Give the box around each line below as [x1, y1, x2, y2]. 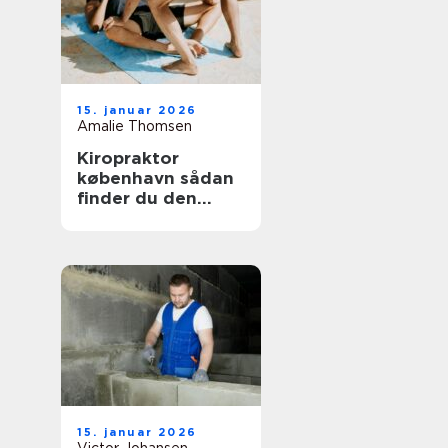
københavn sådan [77, 168, 180, 188]
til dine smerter [77, 228, 213, 248]
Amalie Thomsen [77, 118, 192, 134]
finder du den [77, 188, 197, 208]
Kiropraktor [77, 148, 179, 168]
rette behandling [77, 208, 227, 228]
